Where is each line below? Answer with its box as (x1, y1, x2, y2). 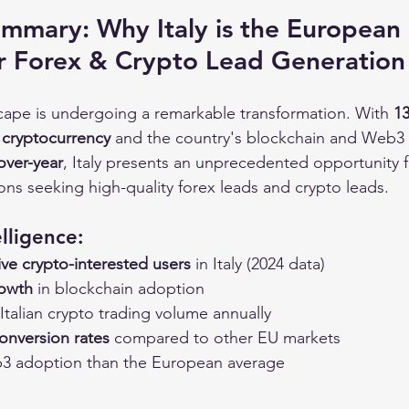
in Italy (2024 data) (191, 254, 325, 274)
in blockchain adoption (33, 278, 204, 299)
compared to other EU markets (110, 328, 341, 348)
